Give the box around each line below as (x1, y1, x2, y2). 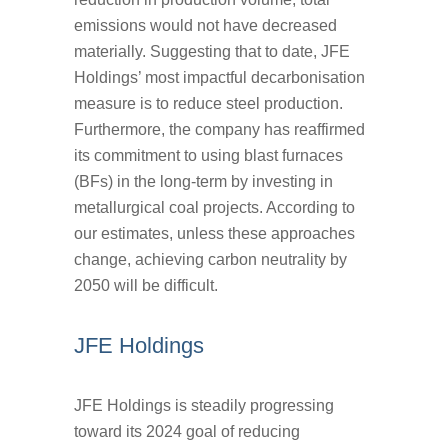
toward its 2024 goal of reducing (74, 422, 300, 440)
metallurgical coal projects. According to (74, 198, 355, 216)
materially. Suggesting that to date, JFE (74, 42, 350, 60)
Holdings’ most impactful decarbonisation (74, 68, 365, 86)
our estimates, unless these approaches (74, 224, 355, 242)
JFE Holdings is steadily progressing (74, 396, 334, 414)
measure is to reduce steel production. (74, 94, 343, 112)
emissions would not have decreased (74, 16, 337, 34)
